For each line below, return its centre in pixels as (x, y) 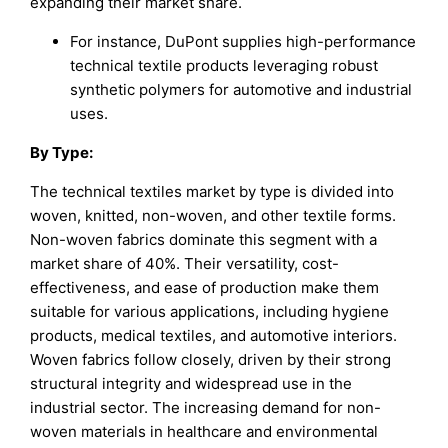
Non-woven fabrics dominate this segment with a (204, 240)
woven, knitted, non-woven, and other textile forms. (213, 216)
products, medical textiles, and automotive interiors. (214, 336)
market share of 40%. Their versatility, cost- (185, 264)
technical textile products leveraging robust (224, 66)
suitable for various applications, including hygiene (210, 312)
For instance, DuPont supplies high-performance (243, 42)
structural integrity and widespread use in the (191, 384)
